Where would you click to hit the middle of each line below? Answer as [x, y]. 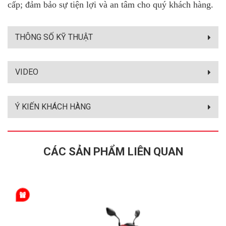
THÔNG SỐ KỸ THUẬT [54, 37]
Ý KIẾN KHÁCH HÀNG [53, 106]
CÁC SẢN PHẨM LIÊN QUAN [113, 151]
